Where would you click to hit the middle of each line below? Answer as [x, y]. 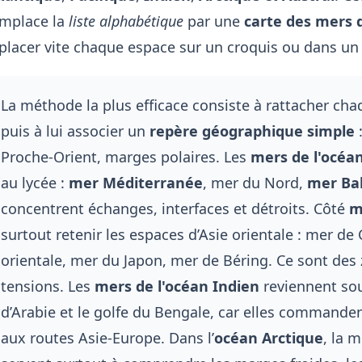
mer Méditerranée [135, 182]
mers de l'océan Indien [177, 286]
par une [213, 21]
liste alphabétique [126, 21]
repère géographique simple [252, 130]
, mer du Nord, [255, 182]
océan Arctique [268, 337]
